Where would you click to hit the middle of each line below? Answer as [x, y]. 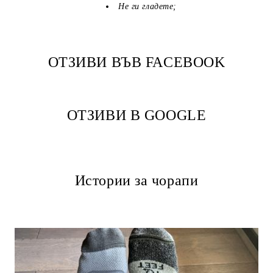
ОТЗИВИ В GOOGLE [136, 115]
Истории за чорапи [136, 180]
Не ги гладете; [147, 6]
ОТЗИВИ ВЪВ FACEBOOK [136, 62]
